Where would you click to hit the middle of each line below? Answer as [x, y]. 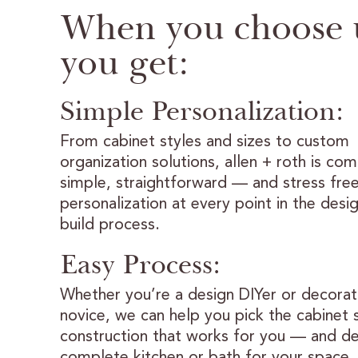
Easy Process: [140, 264]
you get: [124, 62]
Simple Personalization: [201, 110]
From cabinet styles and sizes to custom [204, 142]
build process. [109, 225]
